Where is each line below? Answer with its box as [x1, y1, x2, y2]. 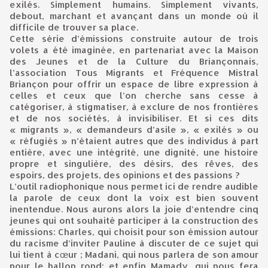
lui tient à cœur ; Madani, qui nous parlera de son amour [10, 249, 258, 261]
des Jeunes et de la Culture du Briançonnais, [10, 56, 258, 68]
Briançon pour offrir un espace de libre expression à [10, 78, 258, 90]
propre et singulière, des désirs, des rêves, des [10, 158, 258, 170]
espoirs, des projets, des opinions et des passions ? [10, 169, 240, 181]
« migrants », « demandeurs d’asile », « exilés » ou [10, 124, 258, 136]
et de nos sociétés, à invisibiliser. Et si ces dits [10, 112, 258, 124]
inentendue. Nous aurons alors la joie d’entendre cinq [10, 203, 258, 215]
